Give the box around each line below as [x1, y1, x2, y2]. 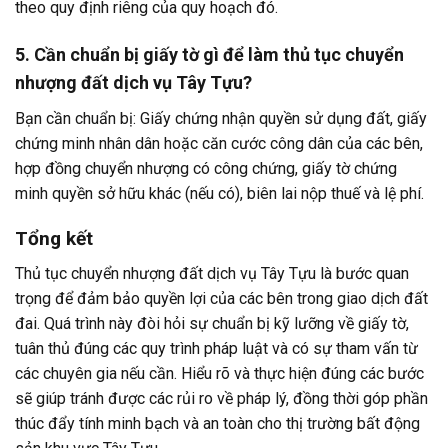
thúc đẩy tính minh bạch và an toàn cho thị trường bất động [15, 413, 420, 433]
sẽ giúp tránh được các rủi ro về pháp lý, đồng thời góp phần [15, 388, 428, 408]
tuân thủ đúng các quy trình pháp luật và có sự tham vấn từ [15, 338, 418, 358]
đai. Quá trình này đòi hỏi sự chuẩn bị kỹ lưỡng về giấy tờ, [15, 313, 409, 333]
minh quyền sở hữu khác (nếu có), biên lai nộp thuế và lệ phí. [15, 184, 424, 204]
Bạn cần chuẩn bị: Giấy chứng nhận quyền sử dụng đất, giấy [15, 109, 427, 129]
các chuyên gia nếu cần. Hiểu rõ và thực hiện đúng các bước [15, 363, 424, 383]
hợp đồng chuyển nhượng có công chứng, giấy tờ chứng [15, 159, 397, 179]
